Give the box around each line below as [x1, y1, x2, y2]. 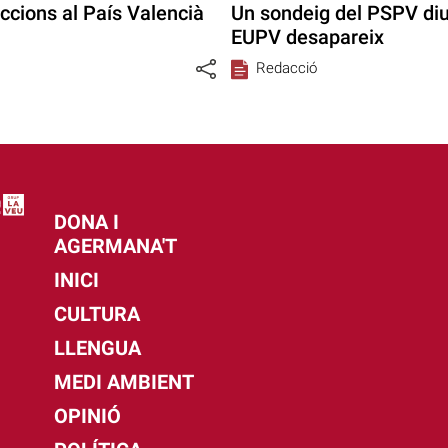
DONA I [53, 210, 119, 235]
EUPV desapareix [231, 25, 385, 50]
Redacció [256, 59, 318, 78]
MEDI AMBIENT [53, 370, 194, 395]
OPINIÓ [53, 404, 121, 429]
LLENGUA [53, 336, 141, 361]
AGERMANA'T [53, 234, 177, 259]
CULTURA [53, 302, 140, 327]
